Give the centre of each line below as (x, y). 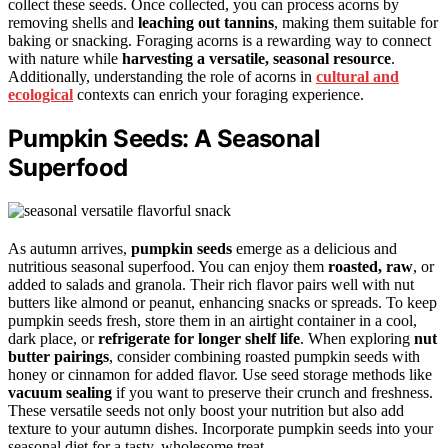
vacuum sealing (60, 393)
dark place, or (53, 339)
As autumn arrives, (69, 249)
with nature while (65, 59)
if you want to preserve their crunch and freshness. (272, 393)
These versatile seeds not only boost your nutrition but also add (206, 411)
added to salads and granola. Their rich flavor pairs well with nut (211, 285)
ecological (40, 95)
